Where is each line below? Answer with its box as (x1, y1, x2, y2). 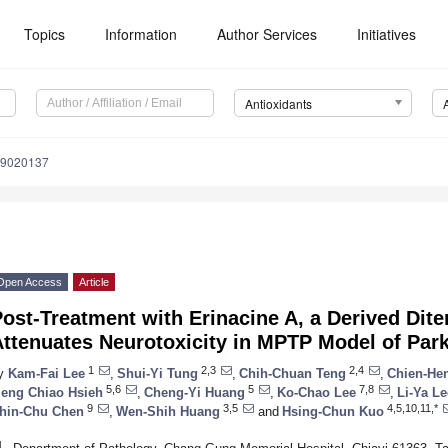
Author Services (217, 24, 318, 44)
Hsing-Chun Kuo (282, 403, 384, 419)
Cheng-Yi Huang (144, 384, 245, 400)
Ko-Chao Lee (277, 384, 356, 400)
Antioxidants (244, 95, 312, 113)
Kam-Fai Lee (8, 365, 85, 381)
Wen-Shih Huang (116, 403, 220, 419)
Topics (24, 24, 66, 44)
